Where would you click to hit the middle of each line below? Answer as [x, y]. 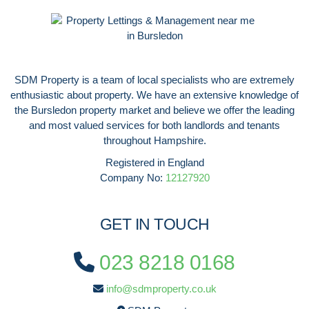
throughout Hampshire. [154, 140]
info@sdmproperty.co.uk [161, 288]
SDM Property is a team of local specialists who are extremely [154, 79]
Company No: [132, 178]
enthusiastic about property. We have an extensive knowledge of [154, 94]
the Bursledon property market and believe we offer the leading [154, 110]
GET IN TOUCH [154, 225]
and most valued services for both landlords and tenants [154, 125]
